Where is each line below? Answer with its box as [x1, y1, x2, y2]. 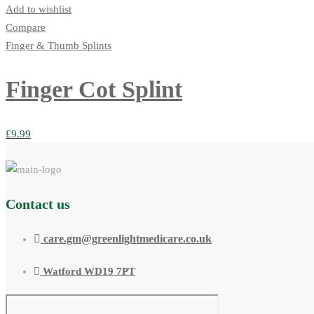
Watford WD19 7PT [43, 266, 135, 278]
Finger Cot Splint [6, 76, 182, 103]
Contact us [6, 196, 70, 212]
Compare [6, 21, 46, 33]
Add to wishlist [6, 3, 71, 15]
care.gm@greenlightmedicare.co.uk [43, 233, 212, 245]
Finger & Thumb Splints [6, 39, 111, 51]
